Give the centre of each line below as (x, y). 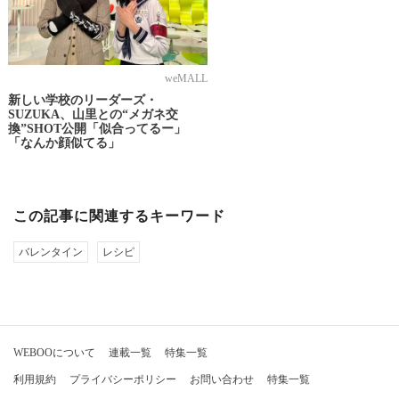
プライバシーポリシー (123, 380)
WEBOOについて (54, 353)
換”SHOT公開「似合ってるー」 (97, 129)
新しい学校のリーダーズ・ (82, 101)
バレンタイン (51, 252)
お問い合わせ (222, 380)
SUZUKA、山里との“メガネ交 (93, 115)
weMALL (186, 79)
